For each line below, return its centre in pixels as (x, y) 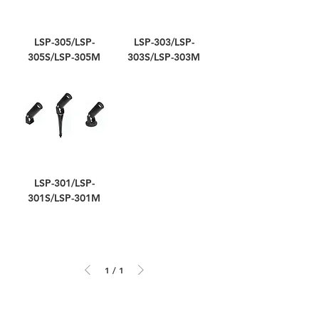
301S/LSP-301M (64, 198)
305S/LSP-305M (64, 57)
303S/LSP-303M (164, 57)
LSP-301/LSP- (64, 183)
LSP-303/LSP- (164, 42)
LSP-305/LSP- (64, 42)
